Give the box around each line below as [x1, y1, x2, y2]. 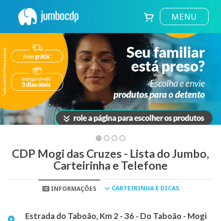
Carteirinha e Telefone [53, 158, 168, 172]
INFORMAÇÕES [49, 184, 96, 193]
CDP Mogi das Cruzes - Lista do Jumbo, [12, 147, 209, 160]
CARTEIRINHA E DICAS [110, 184, 179, 192]
